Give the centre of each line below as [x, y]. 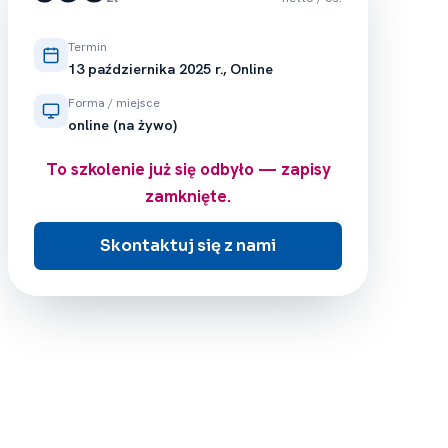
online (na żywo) [122, 124]
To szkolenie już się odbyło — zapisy [188, 169]
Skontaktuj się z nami [188, 245]
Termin [87, 47]
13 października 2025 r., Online [170, 68]
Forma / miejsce [114, 103]
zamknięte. [188, 196]
